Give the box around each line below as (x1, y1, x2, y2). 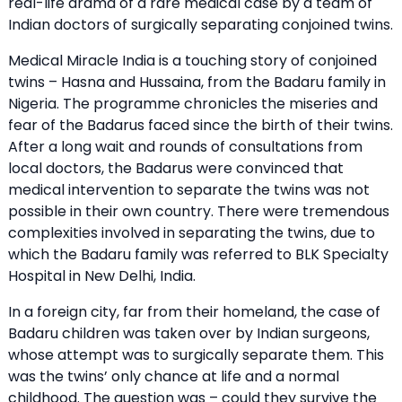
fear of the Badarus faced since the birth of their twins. (8, 114, 393, 135)
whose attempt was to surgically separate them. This (8, 344, 384, 365)
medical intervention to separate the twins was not (8, 179, 370, 200)
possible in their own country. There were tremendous (8, 200, 389, 222)
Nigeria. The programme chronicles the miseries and (8, 92, 378, 114)
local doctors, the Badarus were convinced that (8, 157, 344, 179)
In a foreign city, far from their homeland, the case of (8, 301, 380, 322)
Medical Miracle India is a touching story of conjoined (8, 49, 377, 71)
